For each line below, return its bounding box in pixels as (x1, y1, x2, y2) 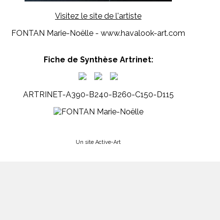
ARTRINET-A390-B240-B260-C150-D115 (23, 90, 174, 100)
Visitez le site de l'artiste (55, 11, 141, 21)
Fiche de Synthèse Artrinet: (43, 55, 153, 65)
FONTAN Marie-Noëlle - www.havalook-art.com (11, 28, 185, 38)
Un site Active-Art (76, 139, 121, 146)
